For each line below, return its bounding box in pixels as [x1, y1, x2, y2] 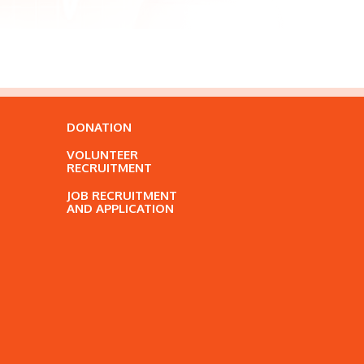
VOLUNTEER [67, 147, 138, 162]
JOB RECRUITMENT [67, 188, 177, 203]
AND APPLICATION [67, 201, 174, 216]
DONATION [67, 119, 132, 135]
